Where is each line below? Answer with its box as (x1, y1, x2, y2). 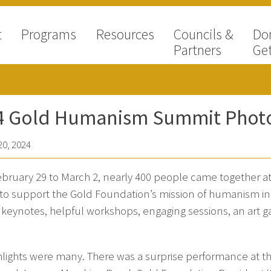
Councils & (173, 25, 233, 44)
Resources (96, 25, 154, 44)
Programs (21, 25, 77, 44)
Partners (173, 41, 221, 60)
